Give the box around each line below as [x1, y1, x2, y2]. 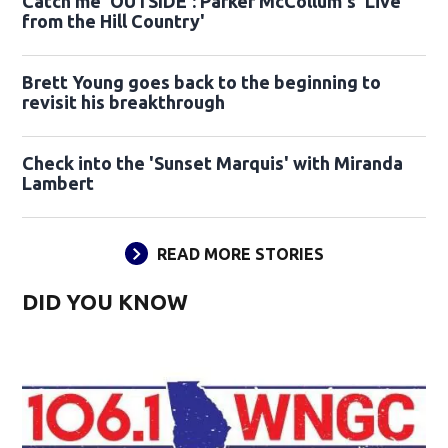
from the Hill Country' [22, 11, 206, 32]
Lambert [22, 173, 95, 194]
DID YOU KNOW [22, 289, 189, 315]
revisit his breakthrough [22, 92, 226, 113]
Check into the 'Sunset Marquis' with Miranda [22, 153, 404, 174]
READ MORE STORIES [156, 245, 324, 264]
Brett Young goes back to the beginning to [22, 72, 382, 93]
